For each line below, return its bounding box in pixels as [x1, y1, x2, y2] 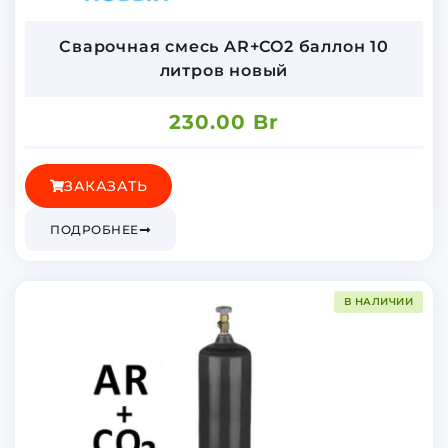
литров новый [159, 60, 289, 80]
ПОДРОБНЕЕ [50, 222, 139, 238]
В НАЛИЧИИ [343, 295, 413, 309]
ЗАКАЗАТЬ [64, 177, 147, 196]
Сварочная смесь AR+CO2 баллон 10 [59, 36, 389, 56]
